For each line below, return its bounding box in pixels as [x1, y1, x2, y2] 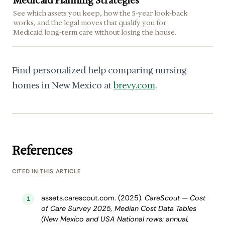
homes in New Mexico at [12, 80, 114, 91]
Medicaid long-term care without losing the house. [13, 28, 177, 37]
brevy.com [114, 80, 155, 91]
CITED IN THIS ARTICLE [12, 167, 81, 175]
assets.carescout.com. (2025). [41, 193, 145, 202]
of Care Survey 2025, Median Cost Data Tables [41, 203, 196, 213]
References [12, 142, 72, 159]
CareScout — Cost [144, 193, 205, 202]
